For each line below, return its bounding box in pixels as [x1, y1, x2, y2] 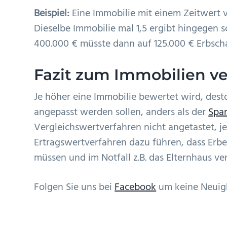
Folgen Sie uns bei [34, 179, 115, 196]
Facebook [115, 179, 157, 196]
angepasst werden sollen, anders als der [34, 104, 209, 121]
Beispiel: [34, 5, 70, 22]
